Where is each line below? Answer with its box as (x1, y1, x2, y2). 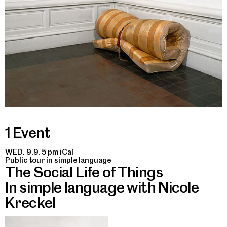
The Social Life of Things (5, 163, 163, 181)
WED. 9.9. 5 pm (5, 147, 60, 157)
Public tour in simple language (5, 156, 111, 165)
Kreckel (5, 194, 56, 212)
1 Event (5, 124, 51, 142)
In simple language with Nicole (5, 178, 199, 197)
